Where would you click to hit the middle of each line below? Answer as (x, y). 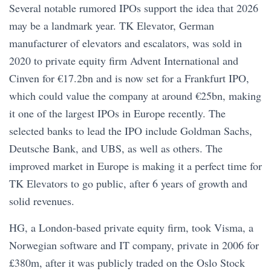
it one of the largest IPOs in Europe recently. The (117, 113)
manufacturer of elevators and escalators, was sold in (126, 43)
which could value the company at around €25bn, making (135, 96)
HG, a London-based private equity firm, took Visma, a (131, 227)
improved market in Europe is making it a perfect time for (135, 166)
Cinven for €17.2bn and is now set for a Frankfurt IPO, (129, 78)
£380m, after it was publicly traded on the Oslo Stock (127, 263)
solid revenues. (44, 201)
